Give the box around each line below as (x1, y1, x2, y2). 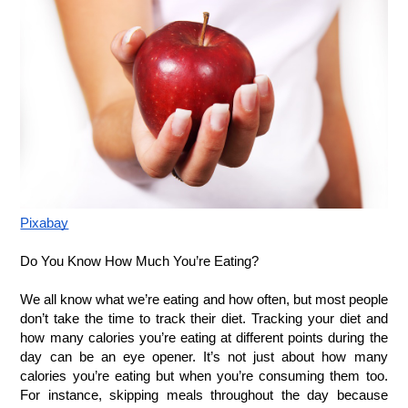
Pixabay (20, 216, 69, 231)
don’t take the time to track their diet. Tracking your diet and (20, 311, 388, 327)
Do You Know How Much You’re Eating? (20, 254, 260, 270)
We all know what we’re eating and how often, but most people (20, 292, 388, 308)
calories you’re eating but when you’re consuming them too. (20, 369, 388, 384)
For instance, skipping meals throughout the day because (20, 388, 388, 403)
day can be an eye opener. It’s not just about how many (20, 350, 388, 365)
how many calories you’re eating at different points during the (20, 331, 388, 346)
